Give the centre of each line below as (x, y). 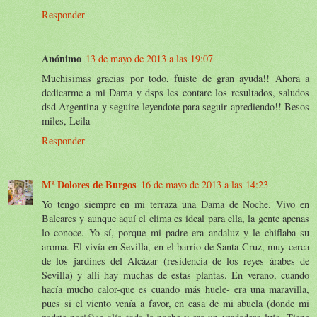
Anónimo (62, 59)
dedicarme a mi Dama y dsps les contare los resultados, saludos (175, 93)
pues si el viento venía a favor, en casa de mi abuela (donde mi (175, 304)
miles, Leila (66, 121)
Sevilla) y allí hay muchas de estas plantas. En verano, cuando (175, 275)
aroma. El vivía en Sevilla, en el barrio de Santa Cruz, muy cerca (175, 247)
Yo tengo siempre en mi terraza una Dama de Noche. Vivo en (175, 204)
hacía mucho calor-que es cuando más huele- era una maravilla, (175, 289)
